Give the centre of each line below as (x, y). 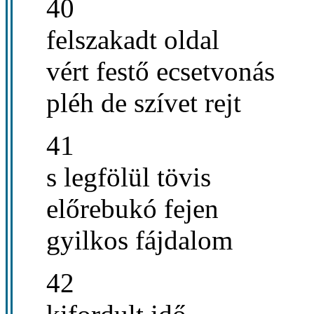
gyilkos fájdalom (139, 240)
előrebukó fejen (132, 208)
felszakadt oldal (133, 39)
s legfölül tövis (129, 177)
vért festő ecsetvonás (161, 71)
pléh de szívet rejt (144, 102)
